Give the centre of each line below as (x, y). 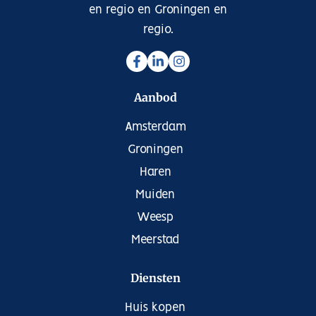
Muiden (155, 194)
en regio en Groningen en (158, 10)
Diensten (155, 278)
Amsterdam (155, 127)
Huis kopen (155, 307)
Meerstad (155, 239)
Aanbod (155, 97)
